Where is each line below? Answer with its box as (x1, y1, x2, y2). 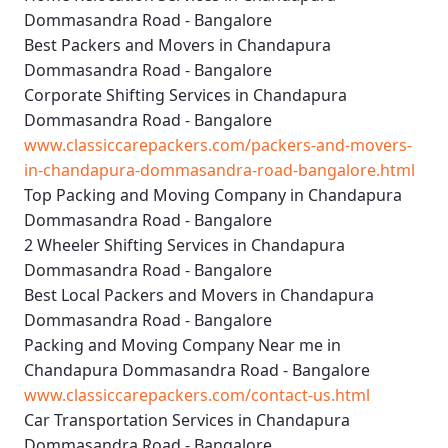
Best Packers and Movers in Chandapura (24, 34, 331, 57)
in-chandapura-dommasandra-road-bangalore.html (24, 159, 415, 182)
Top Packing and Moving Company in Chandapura (24, 184, 402, 207)
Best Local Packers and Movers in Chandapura (24, 284, 374, 307)
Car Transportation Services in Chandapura (24, 409, 350, 432)
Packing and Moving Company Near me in (24, 334, 341, 357)
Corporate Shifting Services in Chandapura (24, 84, 347, 107)
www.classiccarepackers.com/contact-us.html (24, 384, 370, 407)
